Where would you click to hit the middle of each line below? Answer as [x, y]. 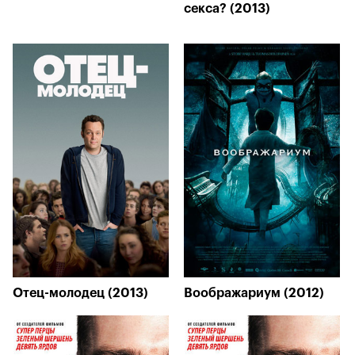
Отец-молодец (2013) [80, 293]
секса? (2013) [227, 9]
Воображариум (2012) [254, 293]
